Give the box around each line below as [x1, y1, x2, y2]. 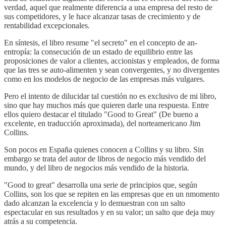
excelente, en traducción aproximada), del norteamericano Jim [4, 119, 200, 128]
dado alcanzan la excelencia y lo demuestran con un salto [4, 198, 185, 207]
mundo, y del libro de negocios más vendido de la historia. [4, 163, 189, 172]
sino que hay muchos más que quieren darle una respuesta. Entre [4, 100, 209, 109]
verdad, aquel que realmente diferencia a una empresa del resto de [4, 3, 212, 12]
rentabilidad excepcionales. [4, 21, 90, 30]
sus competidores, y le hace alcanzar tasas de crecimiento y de [4, 12, 200, 21]
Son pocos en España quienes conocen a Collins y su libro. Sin [4, 145, 204, 154]
